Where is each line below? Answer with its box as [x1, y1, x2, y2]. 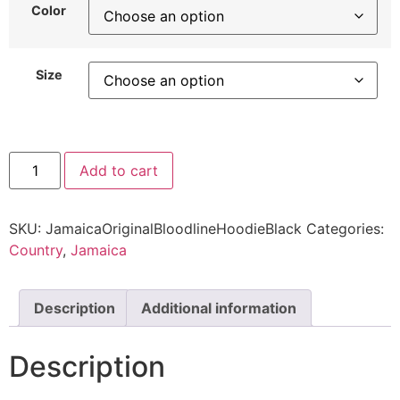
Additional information [141, 298, 296, 317]
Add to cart [79, 161, 159, 179]
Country [9, 240, 62, 259]
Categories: [306, 219, 384, 237]
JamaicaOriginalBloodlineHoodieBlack [46, 219, 302, 237]
